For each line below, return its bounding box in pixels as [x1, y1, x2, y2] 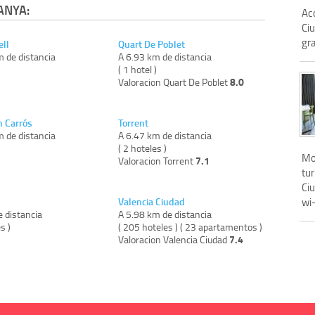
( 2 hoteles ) [118, 141, 167, 155]
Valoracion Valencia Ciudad [118, 232, 230, 246]
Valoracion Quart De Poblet [118, 75, 231, 89]
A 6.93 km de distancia [118, 49, 212, 63]
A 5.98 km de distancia [118, 207, 212, 221]
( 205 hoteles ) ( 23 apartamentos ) [118, 219, 263, 233]
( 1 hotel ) [118, 62, 157, 76]
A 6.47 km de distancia [118, 128, 212, 142]
